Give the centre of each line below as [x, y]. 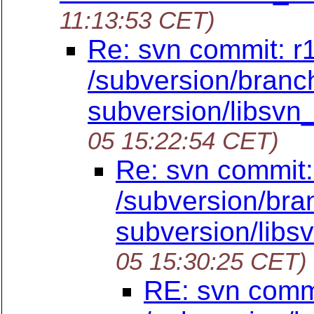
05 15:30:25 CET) [211, 261]
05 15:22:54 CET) [183, 141]
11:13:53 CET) [137, 20]
